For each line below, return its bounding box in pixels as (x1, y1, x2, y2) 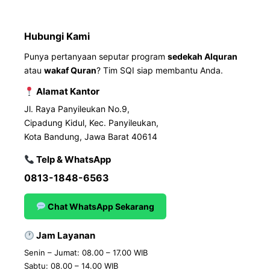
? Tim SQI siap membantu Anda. (96, 65, 223, 76)
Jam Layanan (34, 230, 96, 242)
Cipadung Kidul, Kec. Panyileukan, (24, 118, 159, 128)
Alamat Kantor (34, 86, 100, 98)
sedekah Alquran (168, 51, 237, 62)
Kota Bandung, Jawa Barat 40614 (24, 131, 157, 142)
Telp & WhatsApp (34, 154, 111, 166)
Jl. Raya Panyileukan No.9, (24, 104, 130, 115)
